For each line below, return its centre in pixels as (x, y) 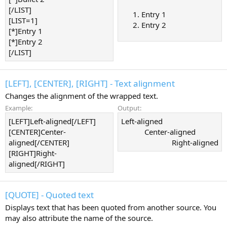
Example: (19, 108)
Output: (129, 108)
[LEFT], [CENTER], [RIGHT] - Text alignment (90, 83)
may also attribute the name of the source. (79, 218)
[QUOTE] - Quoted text (49, 195)
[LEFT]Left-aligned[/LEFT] (52, 121)
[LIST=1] (23, 21)
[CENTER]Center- (37, 131)
